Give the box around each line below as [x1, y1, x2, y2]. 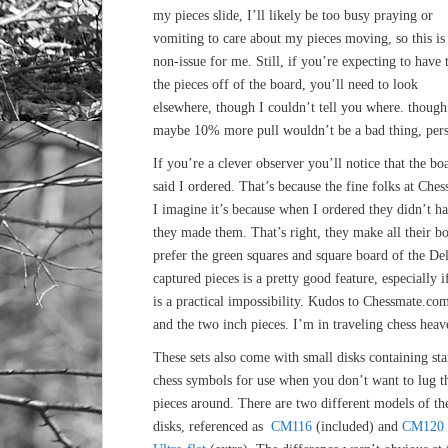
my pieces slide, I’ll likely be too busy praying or [153, 8, 433, 23]
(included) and [316, 419, 402, 434]
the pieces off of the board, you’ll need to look [153, 77, 418, 92]
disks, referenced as [153, 419, 271, 434]
